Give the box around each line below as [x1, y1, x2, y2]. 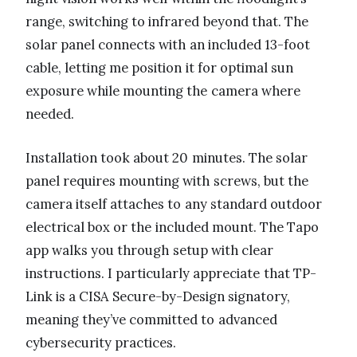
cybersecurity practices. [25, 333, 177, 351]
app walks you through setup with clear [25, 241, 273, 259]
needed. [25, 104, 74, 123]
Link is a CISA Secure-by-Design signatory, [25, 287, 290, 305]
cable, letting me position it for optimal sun [25, 58, 294, 76]
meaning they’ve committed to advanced [25, 310, 277, 328]
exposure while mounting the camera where [25, 81, 300, 100]
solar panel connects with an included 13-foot [25, 35, 310, 53]
